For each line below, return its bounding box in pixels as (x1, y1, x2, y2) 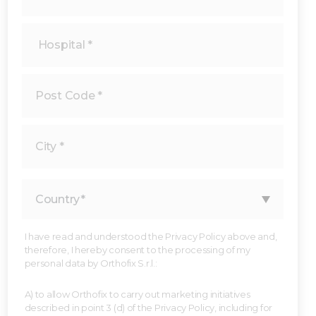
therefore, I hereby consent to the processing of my (24, 244, 250, 255)
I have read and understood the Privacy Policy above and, (24, 231, 277, 242)
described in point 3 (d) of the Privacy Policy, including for (24, 302, 273, 313)
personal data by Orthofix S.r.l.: (24, 257, 157, 269)
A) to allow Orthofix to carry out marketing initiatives (24, 288, 250, 300)
